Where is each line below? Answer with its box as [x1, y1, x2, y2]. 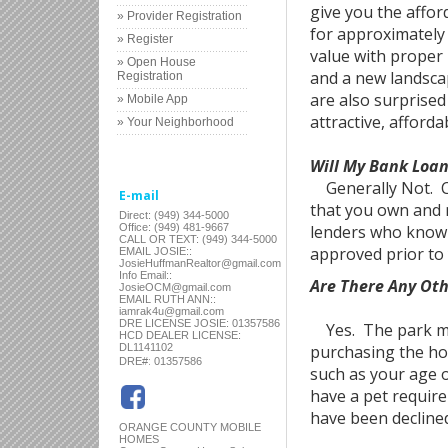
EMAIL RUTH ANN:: [119, 292, 216, 305]
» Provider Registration [117, 8, 242, 23]
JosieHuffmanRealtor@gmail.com [119, 256, 281, 269]
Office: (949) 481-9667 [119, 220, 229, 233]
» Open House [117, 54, 196, 69]
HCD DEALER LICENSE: [119, 328, 241, 341]
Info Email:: [119, 268, 172, 281]
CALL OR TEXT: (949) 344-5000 [119, 232, 277, 245]
